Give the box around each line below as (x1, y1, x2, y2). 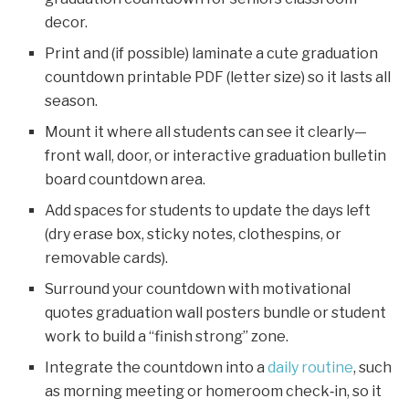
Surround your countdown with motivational (45, 280, 351, 299)
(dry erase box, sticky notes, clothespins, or (45, 225, 342, 244)
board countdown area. (45, 171, 206, 189)
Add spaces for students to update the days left (45, 202, 372, 220)
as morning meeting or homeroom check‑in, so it (45, 383, 383, 401)
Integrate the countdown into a (45, 359, 268, 377)
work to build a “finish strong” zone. (45, 328, 289, 346)
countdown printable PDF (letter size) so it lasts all (45, 68, 392, 87)
